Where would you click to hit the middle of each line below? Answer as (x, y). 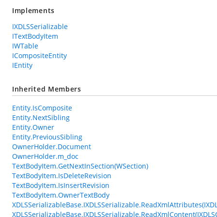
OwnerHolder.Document (52, 147)
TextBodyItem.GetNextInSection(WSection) (80, 166)
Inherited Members (47, 89)
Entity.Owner (33, 127)
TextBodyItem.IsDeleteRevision (62, 176)
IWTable (25, 46)
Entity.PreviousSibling (47, 137)
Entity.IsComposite (42, 108)
